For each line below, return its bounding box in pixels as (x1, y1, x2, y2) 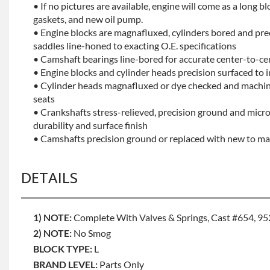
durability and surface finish (33, 119, 148, 131)
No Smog (74, 227, 111, 239)
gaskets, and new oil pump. (33, 13, 143, 25)
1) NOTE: (33, 211, 72, 223)
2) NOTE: (33, 227, 72, 239)
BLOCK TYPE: (33, 242, 92, 254)
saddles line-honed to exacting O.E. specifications (33, 39, 236, 51)
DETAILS (21, 167, 78, 187)
